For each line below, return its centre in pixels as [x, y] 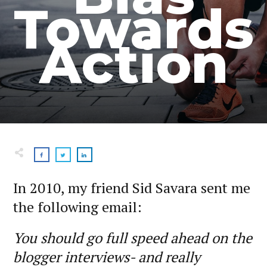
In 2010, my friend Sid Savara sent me [132, 188]
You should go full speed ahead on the [133, 238]
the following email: [77, 207]
